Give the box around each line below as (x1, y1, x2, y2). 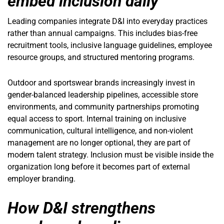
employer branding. (7, 174, 75, 184)
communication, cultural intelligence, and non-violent (7, 126, 193, 136)
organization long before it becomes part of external (7, 162, 190, 172)
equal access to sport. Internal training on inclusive (7, 114, 186, 124)
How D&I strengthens (7, 198, 155, 218)
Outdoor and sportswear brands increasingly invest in (7, 78, 195, 88)
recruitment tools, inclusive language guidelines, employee (7, 40, 212, 50)
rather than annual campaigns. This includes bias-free (7, 28, 197, 38)
